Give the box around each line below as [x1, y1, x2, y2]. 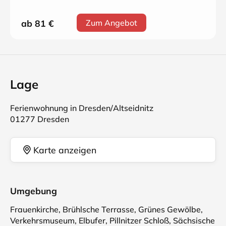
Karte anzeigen [33, 144, 96, 155]
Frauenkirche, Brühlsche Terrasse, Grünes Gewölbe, [10, 204, 203, 214]
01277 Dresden [10, 114, 69, 124]
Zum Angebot [86, 18, 137, 28]
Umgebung [10, 185, 57, 196]
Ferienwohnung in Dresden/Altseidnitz [10, 103, 153, 113]
